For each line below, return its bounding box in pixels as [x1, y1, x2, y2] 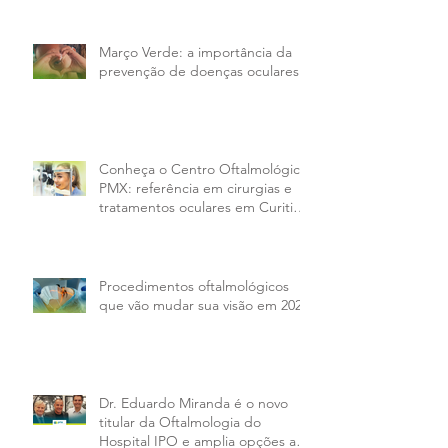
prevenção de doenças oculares [99, 61, 299, 80]
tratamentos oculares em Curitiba [99, 197, 309, 216]
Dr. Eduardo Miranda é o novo [99, 393, 288, 412]
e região [99, 216, 151, 235]
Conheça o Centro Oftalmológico [99, 159, 308, 178]
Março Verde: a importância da [99, 42, 292, 61]
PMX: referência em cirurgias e [99, 178, 292, 197]
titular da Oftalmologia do [99, 412, 261, 431]
